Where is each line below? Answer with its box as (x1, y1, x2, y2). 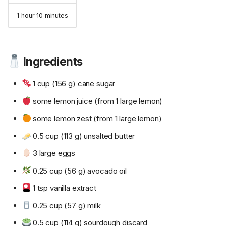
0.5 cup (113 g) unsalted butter (31, 131, 135, 141)
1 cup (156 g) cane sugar (31, 79, 116, 89)
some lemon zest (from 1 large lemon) (31, 114, 162, 124)
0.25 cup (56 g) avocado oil (31, 165, 127, 176)
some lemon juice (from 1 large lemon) (31, 96, 163, 106)
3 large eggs (31, 148, 76, 158)
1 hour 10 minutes (17, 11, 68, 19)
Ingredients (21, 54, 83, 69)
